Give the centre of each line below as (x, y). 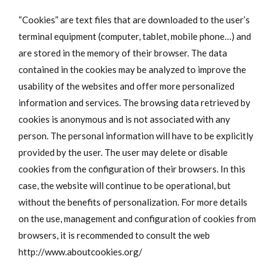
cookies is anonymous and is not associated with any (124, 119)
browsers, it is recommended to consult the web (114, 235)
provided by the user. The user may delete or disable (123, 153)
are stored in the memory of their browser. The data (123, 53)
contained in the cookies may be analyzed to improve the (132, 70)
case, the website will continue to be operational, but (125, 186)
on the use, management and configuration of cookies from (137, 219)
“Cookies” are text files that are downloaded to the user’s (134, 20)
